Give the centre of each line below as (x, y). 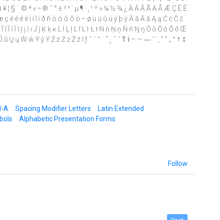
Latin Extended (121, 108)
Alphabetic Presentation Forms (67, 119)
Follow (178, 163)
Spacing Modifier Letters (53, 108)
